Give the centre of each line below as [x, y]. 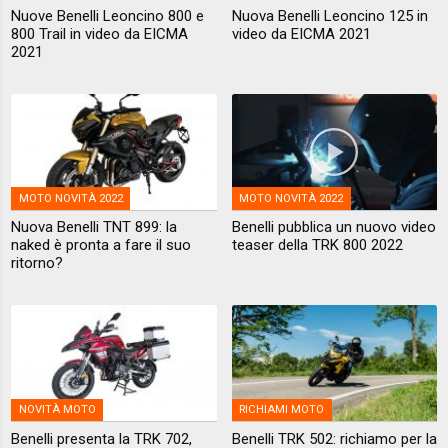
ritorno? [37, 263]
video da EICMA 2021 [301, 33]
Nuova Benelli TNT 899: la [94, 227]
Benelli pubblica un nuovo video [333, 227]
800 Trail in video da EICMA [100, 33]
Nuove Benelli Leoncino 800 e [108, 15]
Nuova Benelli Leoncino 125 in [329, 15]
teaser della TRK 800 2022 [317, 245]
